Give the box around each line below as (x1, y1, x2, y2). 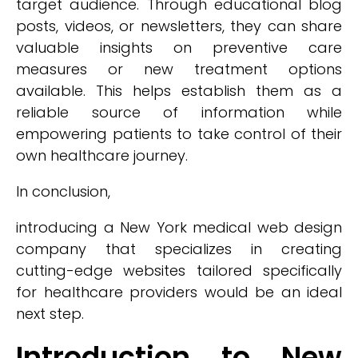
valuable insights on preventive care (16, 38, 342, 58)
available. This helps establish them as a (16, 81, 342, 101)
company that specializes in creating (16, 239, 342, 259)
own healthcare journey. (16, 145, 188, 165)
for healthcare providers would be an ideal (16, 282, 342, 302)
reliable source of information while (16, 102, 342, 122)
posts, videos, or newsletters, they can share (16, 16, 342, 36)
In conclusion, (16, 181, 110, 201)
